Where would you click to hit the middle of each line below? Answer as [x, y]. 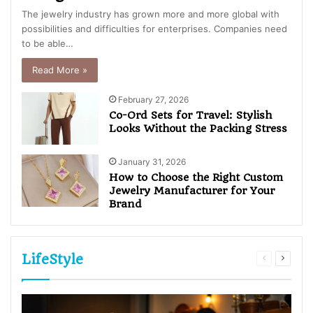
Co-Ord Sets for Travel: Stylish [190, 116]
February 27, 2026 [153, 100]
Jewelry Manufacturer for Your [192, 191]
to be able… [48, 44]
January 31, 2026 [152, 162]
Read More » [60, 70]
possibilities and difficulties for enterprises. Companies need [154, 29]
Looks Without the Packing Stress [198, 129]
